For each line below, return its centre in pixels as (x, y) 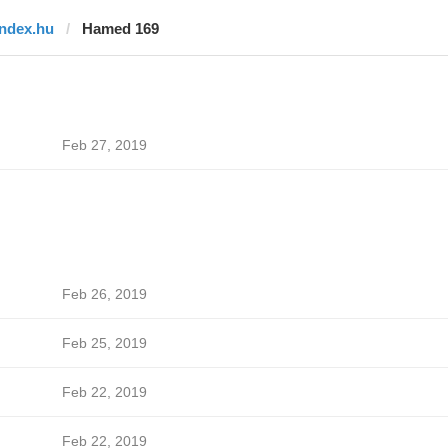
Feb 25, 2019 (104, 343)
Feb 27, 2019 (104, 145)
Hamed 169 (120, 28)
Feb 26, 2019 (104, 294)
